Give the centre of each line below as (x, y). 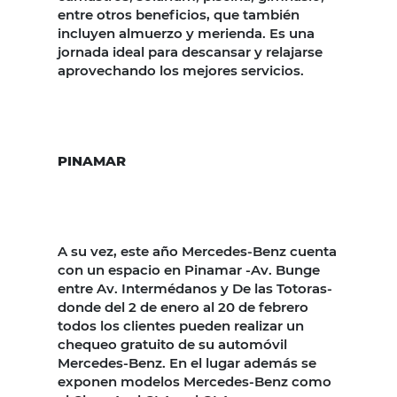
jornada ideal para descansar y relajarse (190, 51)
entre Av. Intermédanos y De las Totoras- (195, 288)
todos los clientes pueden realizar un (181, 325)
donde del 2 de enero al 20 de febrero (183, 307)
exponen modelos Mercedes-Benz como (195, 381)
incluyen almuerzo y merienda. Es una (186, 33)
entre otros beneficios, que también (179, 14)
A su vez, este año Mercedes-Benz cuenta (197, 251)
